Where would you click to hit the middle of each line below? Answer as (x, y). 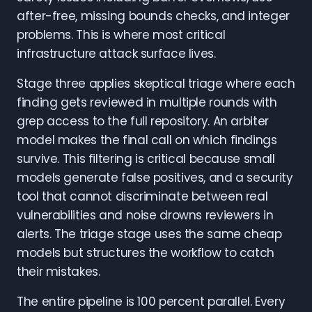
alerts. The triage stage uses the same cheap (149, 234)
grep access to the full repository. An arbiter (143, 121)
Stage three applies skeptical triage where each (156, 84)
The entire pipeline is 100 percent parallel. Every (151, 302)
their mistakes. (58, 272)
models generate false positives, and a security (155, 178)
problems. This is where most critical (121, 35)
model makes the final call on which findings (147, 140)
